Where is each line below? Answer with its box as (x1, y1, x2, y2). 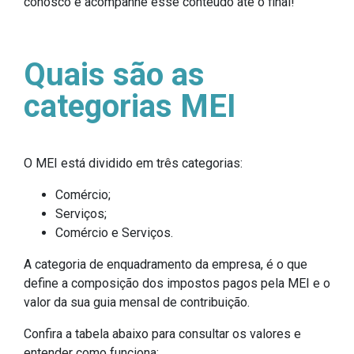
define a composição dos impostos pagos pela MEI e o (24, 275, 330, 291)
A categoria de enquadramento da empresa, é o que (24, 256, 307, 272)
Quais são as (24, 55, 205, 93)
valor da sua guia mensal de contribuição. (24, 294, 250, 310)
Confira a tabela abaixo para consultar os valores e (24, 326, 301, 341)
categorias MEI (24, 87, 236, 125)
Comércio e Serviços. (55, 224, 173, 240)
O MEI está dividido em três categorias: (24, 155, 243, 171)
